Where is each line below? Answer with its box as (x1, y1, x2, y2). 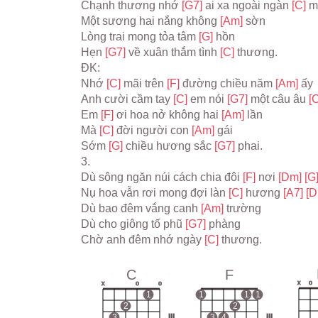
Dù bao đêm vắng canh (81, 202, 201, 214)
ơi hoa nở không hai (116, 109, 221, 121)
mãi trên (124, 77, 167, 89)
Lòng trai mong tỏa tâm (81, 31, 199, 43)
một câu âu (251, 93, 309, 105)
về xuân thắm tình (128, 46, 220, 58)
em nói (190, 93, 227, 105)
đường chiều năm (182, 77, 275, 89)
